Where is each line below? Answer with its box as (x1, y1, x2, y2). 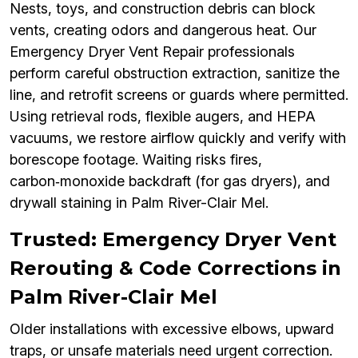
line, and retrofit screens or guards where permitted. (10, 86, 348, 104)
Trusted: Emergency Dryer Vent (10, 228, 336, 252)
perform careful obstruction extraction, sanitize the (10, 65, 340, 82)
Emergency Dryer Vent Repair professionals (10, 43, 295, 61)
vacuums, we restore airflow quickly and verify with (10, 129, 346, 147)
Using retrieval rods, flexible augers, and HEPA (10, 108, 316, 125)
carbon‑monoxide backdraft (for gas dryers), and (10, 173, 330, 190)
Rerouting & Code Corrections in (10, 257, 341, 280)
